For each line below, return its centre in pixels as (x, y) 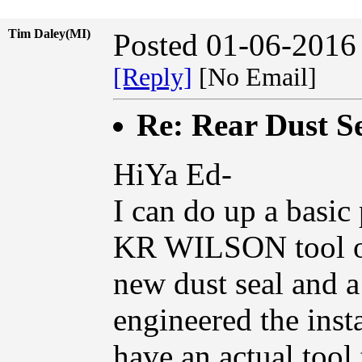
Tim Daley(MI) (49, 33)
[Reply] (153, 77)
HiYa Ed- (173, 174)
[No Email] (261, 77)
